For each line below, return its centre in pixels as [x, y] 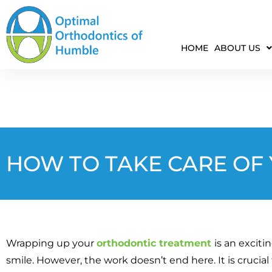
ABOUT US [237, 48]
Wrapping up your [51, 243]
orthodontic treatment [155, 243]
